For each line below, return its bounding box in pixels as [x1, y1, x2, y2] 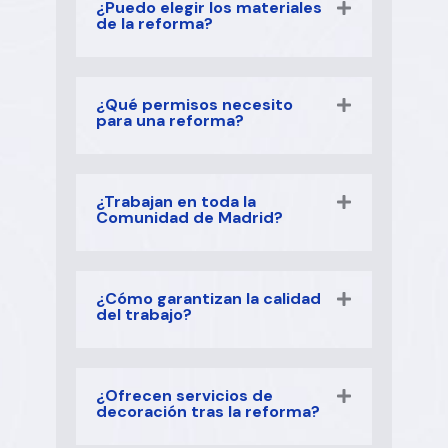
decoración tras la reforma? [96, 401, 320, 423]
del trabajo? [96, 304, 192, 326]
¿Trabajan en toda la [96, 191, 256, 213]
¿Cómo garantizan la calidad [96, 288, 321, 310]
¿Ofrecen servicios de [96, 385, 273, 407]
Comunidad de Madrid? [96, 207, 283, 229]
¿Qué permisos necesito [96, 94, 293, 116]
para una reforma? [96, 110, 244, 132]
